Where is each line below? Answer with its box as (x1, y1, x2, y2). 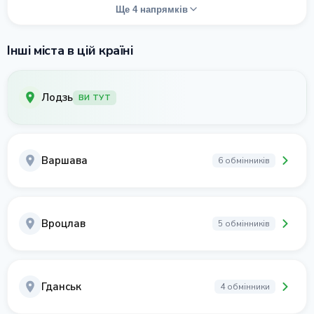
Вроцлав (41, 217, 86, 231)
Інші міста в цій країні (7, 42, 133, 59)
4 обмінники (220, 281, 270, 292)
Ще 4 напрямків (115, 4, 188, 15)
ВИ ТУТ (78, 92, 111, 103)
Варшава (41, 153, 88, 168)
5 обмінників (218, 218, 270, 229)
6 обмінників (218, 155, 270, 166)
